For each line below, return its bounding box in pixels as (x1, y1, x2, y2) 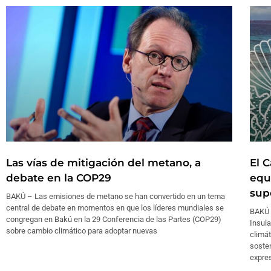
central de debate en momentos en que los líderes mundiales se (6, 203, 224, 213)
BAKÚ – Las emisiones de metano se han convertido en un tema (6, 192, 225, 201)
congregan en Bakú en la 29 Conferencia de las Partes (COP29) (6, 215, 221, 224)
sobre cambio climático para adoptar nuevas (6, 226, 157, 236)
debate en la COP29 (6, 172, 111, 184)
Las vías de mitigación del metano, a (6, 157, 201, 169)
